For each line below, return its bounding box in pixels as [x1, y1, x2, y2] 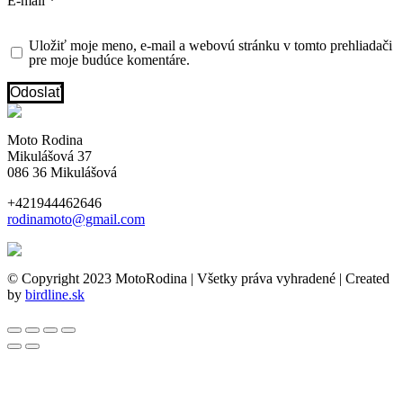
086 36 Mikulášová [7, 164, 117, 180]
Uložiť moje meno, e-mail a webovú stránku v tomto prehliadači [28, 37, 392, 53]
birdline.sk [25, 286, 85, 302]
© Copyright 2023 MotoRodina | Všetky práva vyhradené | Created [7, 270, 390, 286]
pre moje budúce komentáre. [28, 51, 190, 67]
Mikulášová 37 [7, 148, 92, 164]
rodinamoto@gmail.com [7, 210, 145, 227]
